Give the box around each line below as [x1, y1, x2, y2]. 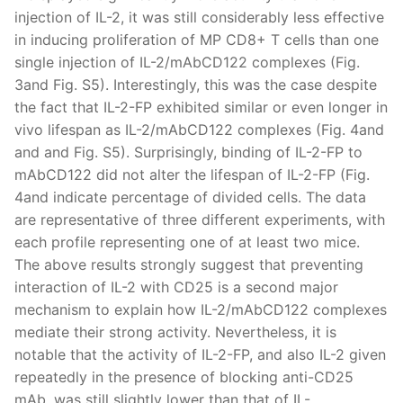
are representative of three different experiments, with [14, 210, 385, 228]
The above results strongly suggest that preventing [14, 255, 363, 273]
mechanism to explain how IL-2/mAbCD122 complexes [14, 300, 387, 318]
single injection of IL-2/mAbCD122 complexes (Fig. [14, 52, 360, 71]
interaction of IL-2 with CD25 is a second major [14, 277, 338, 296]
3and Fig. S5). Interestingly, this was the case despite [14, 75, 377, 94]
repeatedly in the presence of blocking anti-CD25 [14, 367, 354, 386]
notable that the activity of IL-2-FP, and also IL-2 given [14, 345, 386, 363]
